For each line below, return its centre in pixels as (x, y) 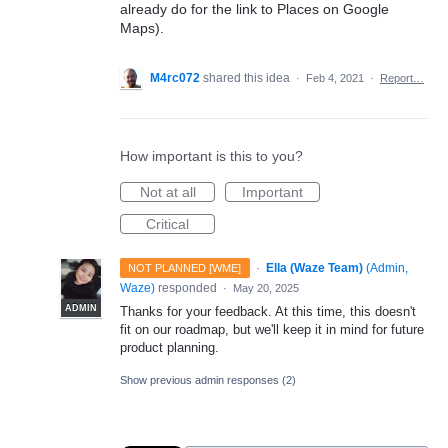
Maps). (142, 28)
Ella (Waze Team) (314, 268)
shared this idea (248, 78)
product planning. (169, 347)
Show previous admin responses (201, 380)
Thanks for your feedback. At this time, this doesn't (268, 311)
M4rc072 (175, 78)
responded (187, 288)
